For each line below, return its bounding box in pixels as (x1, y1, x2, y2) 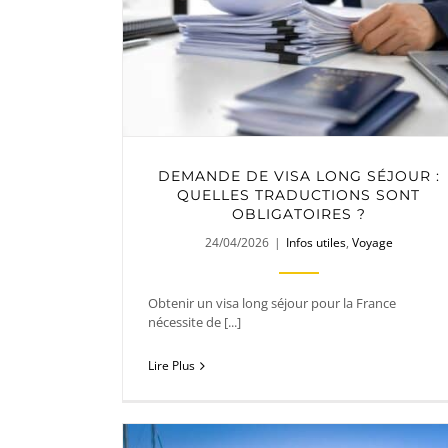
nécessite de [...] (148, 312, 241, 331)
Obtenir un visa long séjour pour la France (148, 293, 396, 312)
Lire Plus (148, 357, 195, 375)
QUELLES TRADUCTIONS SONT (177, 185, 421, 204)
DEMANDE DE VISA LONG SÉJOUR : (157, 166, 440, 185)
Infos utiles (285, 233, 346, 251)
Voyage (351, 233, 393, 251)
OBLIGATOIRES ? (231, 204, 366, 223)
